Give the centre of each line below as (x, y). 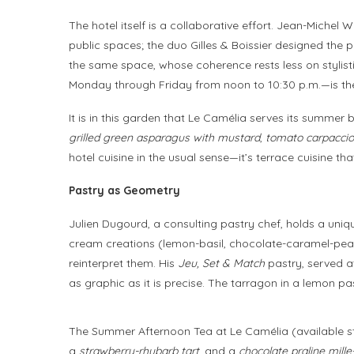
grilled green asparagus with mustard (164, 138)
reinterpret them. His (123, 264)
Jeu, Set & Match (221, 264)
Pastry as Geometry (124, 191)
